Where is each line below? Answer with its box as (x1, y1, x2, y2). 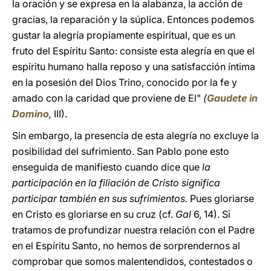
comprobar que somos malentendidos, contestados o (12, 255, 253, 267)
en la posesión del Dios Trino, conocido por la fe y (12, 76, 237, 88)
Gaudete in (207, 92, 258, 104)
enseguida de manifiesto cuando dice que (12, 161, 200, 173)
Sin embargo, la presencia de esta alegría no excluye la (12, 129, 259, 142)
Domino (12, 108, 49, 120)
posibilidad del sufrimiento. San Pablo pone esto (12, 145, 229, 157)
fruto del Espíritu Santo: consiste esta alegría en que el (12, 45, 255, 57)
